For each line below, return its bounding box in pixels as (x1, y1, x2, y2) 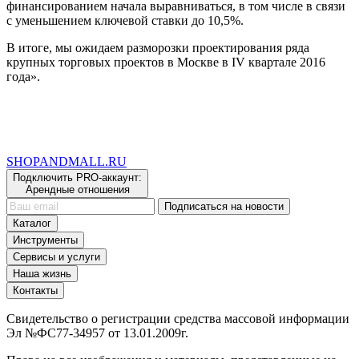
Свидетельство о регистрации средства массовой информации (6, 311, 349, 325)
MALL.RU (68, 154, 127, 168)
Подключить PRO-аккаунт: (13, 171, 142, 184)
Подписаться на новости (164, 200, 284, 212)
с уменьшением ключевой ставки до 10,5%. (6, 13, 244, 27)
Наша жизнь (13, 267, 71, 280)
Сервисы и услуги (13, 250, 100, 263)
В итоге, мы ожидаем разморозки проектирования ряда (6, 40, 309, 54)
